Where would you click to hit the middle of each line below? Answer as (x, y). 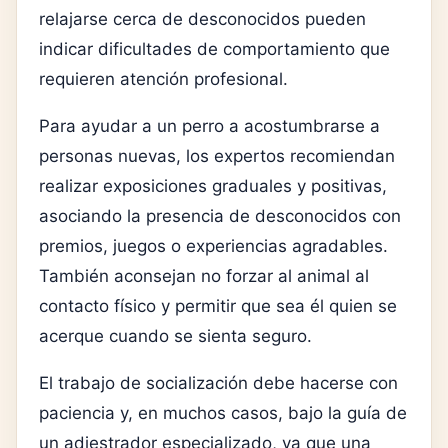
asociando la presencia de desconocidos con (220, 216)
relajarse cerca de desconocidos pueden (202, 19)
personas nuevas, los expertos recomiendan (217, 156)
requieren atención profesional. (163, 79)
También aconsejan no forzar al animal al (204, 276)
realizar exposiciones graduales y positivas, (213, 186)
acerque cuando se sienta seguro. (175, 336)
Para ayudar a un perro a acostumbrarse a (209, 126)
